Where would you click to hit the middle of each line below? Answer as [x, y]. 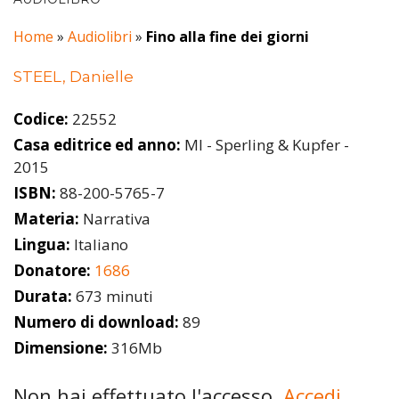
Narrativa [115, 218]
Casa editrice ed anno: [97, 144]
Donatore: [52, 270]
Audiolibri [100, 37]
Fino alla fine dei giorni [228, 37]
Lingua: [42, 244]
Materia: [46, 218]
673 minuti [113, 296]
